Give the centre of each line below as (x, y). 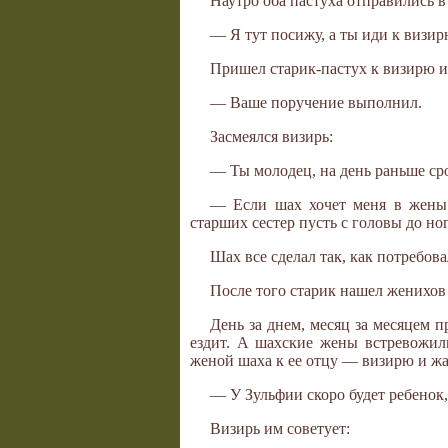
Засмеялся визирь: (271, 137)
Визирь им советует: (280, 429)
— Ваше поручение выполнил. (316, 103)
